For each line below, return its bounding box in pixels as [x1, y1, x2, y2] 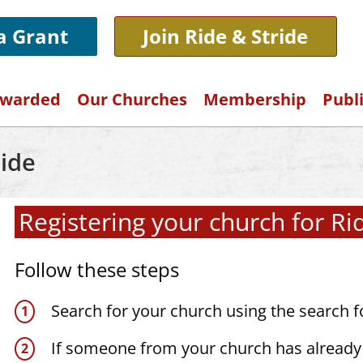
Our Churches [77, 88, 187, 110]
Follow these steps [15, 256, 179, 283]
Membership [203, 88, 306, 110]
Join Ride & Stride [143, 23, 309, 49]
